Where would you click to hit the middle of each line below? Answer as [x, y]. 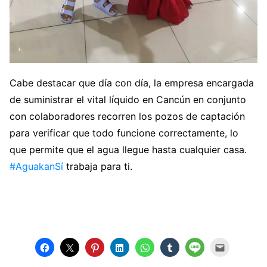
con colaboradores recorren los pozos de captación [127, 116]
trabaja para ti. [98, 166]
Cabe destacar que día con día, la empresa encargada [132, 83]
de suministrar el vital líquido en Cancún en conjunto [128, 99]
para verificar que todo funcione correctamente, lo [124, 133]
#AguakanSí [36, 166]
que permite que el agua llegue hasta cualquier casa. [128, 149]
